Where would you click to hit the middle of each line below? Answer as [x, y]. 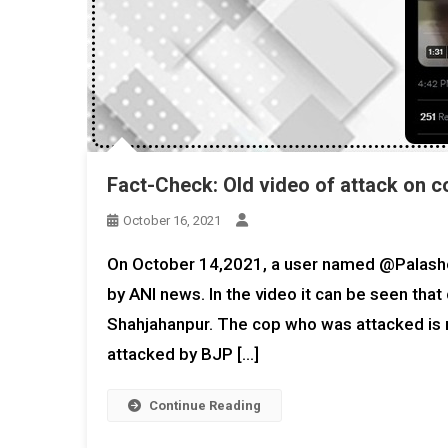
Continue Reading [205, 405]
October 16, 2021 [172, 220]
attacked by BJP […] [183, 354]
